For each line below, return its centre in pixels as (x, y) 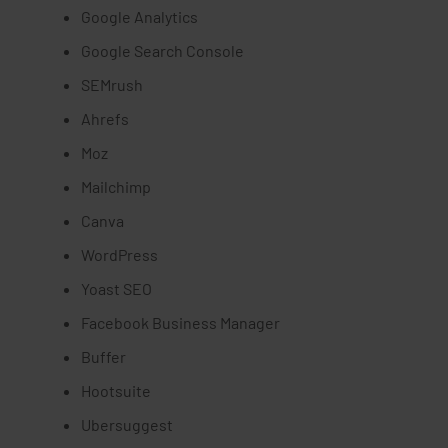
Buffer (103, 356)
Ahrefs (105, 118)
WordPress (119, 254)
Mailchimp (116, 186)
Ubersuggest (127, 424)
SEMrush (112, 84)
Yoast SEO (116, 288)
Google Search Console (162, 50)
